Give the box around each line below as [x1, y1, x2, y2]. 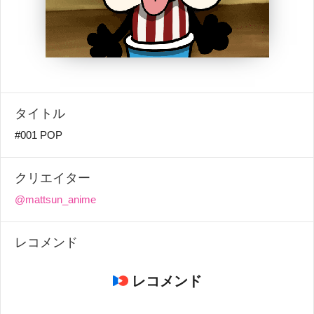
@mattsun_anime [15, 193, 96, 205]
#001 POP [15, 129, 62, 141]
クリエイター [15, 170, 90, 185]
